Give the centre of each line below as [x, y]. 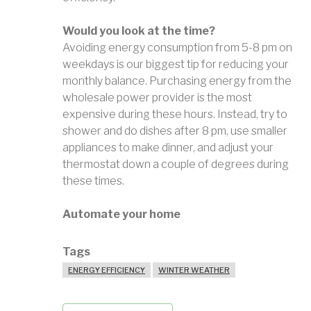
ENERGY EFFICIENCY [107, 270]
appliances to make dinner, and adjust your [168, 148]
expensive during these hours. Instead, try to [175, 114]
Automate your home [121, 214]
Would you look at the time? [139, 31]
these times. [94, 181]
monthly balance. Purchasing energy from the [177, 81]
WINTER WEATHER [194, 270]
